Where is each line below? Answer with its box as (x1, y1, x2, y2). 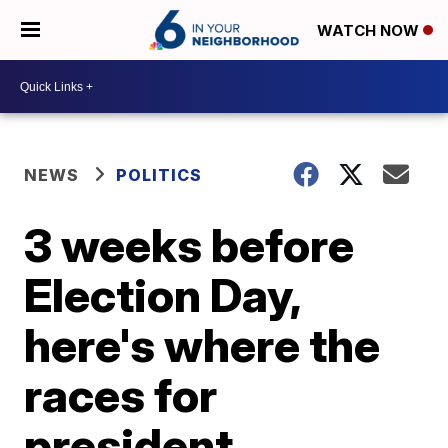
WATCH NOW (317, 21, 423, 41)
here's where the (24, 317, 381, 373)
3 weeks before (24, 217, 355, 273)
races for (24, 367, 218, 423)
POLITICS (116, 165, 203, 185)
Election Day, (24, 267, 301, 323)
